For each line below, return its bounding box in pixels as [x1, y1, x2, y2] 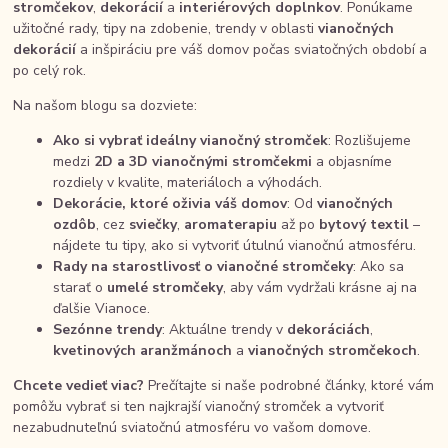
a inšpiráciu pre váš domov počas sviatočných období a [76, 40, 428, 59]
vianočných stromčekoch [248, 341, 418, 360]
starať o [53, 278, 108, 297]
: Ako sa [353, 257, 405, 276]
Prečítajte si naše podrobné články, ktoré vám [144, 376, 435, 395]
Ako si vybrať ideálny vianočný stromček [53, 131, 329, 150]
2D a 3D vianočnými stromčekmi [94, 152, 313, 171]
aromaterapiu [184, 215, 278, 234]
